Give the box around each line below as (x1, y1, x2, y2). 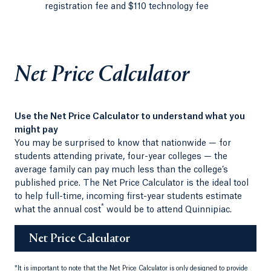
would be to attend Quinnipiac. (104, 205, 232, 214)
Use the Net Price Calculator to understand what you (15, 112, 245, 121)
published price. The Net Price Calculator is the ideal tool (15, 178, 249, 188)
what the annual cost (15, 205, 101, 214)
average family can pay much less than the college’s (15, 165, 228, 174)
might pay (15, 125, 58, 134)
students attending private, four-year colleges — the (15, 152, 227, 161)
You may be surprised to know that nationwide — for (15, 139, 231, 148)
